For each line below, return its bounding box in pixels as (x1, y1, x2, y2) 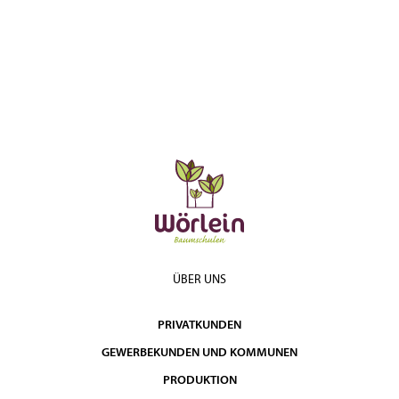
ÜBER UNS (173, 273, 226, 287)
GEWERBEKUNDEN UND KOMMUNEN (102, 346, 297, 360)
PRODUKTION (162, 374, 237, 387)
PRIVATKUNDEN (158, 319, 241, 332)
